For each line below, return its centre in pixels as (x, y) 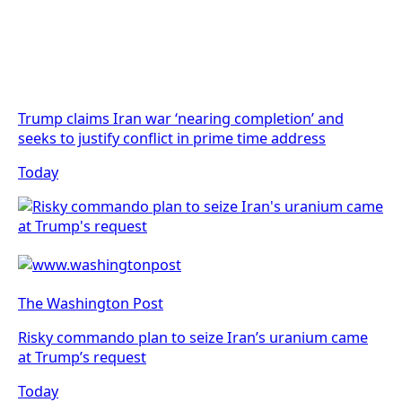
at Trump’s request (82, 358)
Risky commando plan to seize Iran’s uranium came (193, 338)
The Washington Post (91, 304)
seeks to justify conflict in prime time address (172, 138)
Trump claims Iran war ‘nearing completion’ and (181, 118)
